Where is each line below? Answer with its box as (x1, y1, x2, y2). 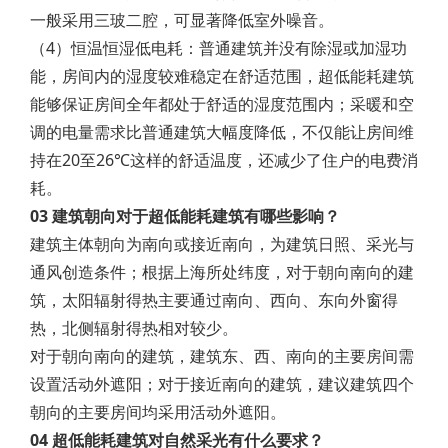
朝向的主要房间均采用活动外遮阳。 (30, 401, 286, 423)
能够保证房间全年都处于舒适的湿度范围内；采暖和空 (30, 93, 414, 115)
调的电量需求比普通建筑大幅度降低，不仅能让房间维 (30, 121, 414, 143)
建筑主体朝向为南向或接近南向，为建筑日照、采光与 (30, 233, 414, 255)
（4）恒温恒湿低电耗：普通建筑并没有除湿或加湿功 (30, 37, 407, 59)
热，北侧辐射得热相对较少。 (30, 317, 238, 339)
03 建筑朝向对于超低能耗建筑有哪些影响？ (30, 205, 340, 227)
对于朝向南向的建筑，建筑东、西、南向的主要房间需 (30, 345, 414, 367)
